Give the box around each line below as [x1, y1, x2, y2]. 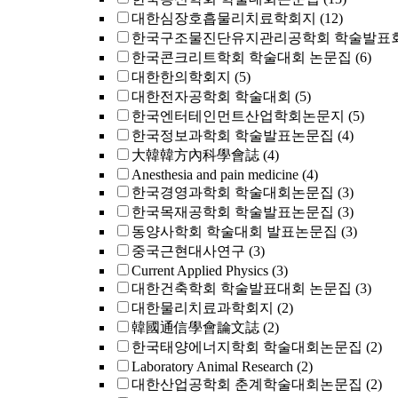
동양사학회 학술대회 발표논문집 [131, 224, 338, 239]
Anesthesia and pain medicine [131, 167, 298, 182]
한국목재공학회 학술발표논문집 [131, 204, 334, 219]
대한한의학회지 [131, 69, 231, 84]
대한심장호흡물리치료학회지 [131, 11, 316, 26]
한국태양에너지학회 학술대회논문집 [131, 339, 362, 354]
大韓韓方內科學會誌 [131, 147, 259, 163]
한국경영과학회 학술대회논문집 [131, 185, 334, 200]
